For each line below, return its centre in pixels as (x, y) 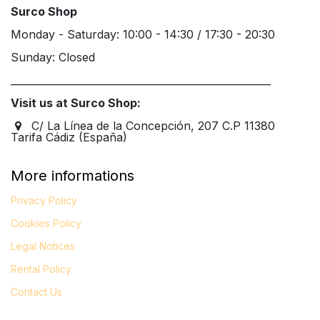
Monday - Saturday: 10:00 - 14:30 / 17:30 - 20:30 (143, 34)
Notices (57, 246)
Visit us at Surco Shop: (76, 102)
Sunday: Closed (53, 57)
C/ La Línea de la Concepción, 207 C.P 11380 (153, 125)
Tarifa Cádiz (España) (69, 137)
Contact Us (36, 291)
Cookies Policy (46, 223)
